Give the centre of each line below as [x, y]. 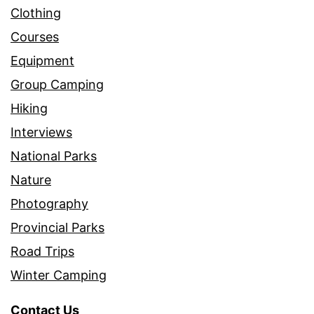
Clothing [36, 13]
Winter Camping [59, 275]
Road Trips [42, 252]
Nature [31, 180]
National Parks [54, 156]
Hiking [29, 109]
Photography [49, 204]
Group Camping [57, 85]
